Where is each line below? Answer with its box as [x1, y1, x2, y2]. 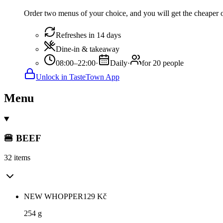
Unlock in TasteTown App [36, 72, 119, 81]
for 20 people [142, 58, 184, 67]
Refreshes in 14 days [56, 30, 121, 39]
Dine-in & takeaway [56, 44, 119, 53]
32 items [4, 153, 30, 162]
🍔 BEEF [4, 133, 41, 144]
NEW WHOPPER [24, 192, 83, 201]
